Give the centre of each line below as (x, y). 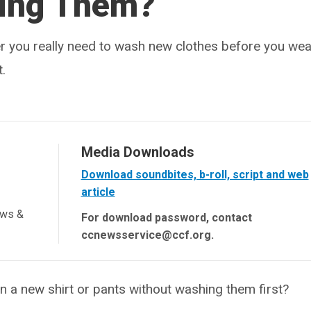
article (98, 192)
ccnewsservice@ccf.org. (147, 235)
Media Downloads (137, 152)
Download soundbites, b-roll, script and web (195, 175)
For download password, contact (166, 218)
